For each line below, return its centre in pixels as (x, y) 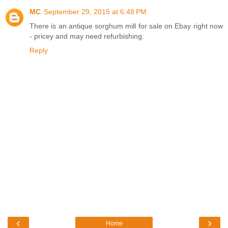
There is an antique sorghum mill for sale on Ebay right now (126, 26)
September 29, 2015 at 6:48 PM (95, 11)
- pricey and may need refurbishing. (87, 36)
